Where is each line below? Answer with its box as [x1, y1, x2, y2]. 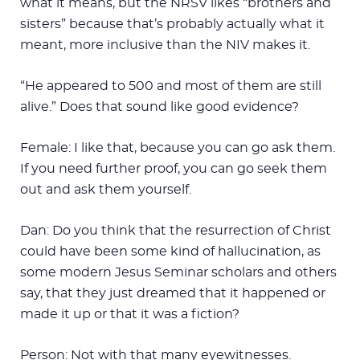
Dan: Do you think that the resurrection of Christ [20, 223, 331, 237]
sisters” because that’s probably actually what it [20, 17, 325, 31]
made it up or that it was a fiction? [20, 307, 239, 321]
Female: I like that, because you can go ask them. [20, 141, 335, 154]
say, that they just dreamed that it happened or [20, 286, 325, 300]
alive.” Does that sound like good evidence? [20, 100, 299, 113]
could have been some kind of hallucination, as [20, 244, 321, 258]
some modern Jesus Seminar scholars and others [20, 265, 337, 279]
